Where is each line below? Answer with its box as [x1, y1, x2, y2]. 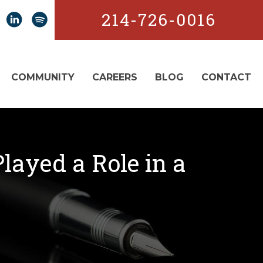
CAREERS [92, 72, 137, 83]
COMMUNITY [11, 72, 75, 83]
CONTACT [201, 72, 251, 83]
